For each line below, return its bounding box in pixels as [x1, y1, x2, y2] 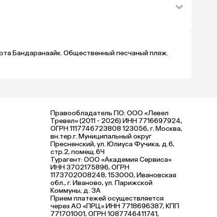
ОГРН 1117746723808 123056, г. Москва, [50, 124, 182, 133]
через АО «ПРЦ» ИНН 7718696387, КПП [50, 202, 179, 210]
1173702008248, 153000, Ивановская [50, 171, 176, 179]
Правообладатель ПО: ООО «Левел [50, 109, 169, 117]
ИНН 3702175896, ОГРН [50, 163, 129, 171]
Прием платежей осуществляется [50, 194, 164, 202]
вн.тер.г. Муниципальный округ [50, 132, 152, 140]
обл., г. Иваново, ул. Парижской [50, 179, 153, 187]
